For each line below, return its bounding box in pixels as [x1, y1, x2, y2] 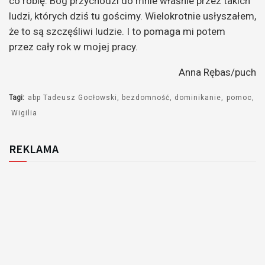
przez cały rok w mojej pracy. [9, 40, 138, 53]
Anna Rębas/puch [179, 66, 256, 78]
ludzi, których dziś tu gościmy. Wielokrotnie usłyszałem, [9, 9, 256, 22]
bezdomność [122, 93, 170, 102]
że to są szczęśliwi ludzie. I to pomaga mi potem [9, 25, 225, 37]
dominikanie [174, 93, 222, 102]
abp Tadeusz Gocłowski [28, 93, 117, 102]
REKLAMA [9, 141, 59, 156]
